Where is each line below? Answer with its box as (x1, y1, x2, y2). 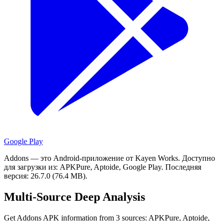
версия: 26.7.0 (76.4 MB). (4, 171, 87, 180)
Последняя (165, 162, 201, 171)
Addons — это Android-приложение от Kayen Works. (4, 153, 180, 162)
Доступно (182, 153, 215, 162)
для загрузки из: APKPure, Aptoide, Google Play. (4, 162, 163, 171)
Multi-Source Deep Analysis (4, 190, 145, 203)
